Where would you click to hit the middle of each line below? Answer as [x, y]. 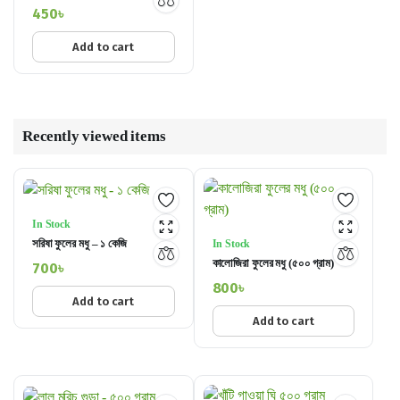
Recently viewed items [94, 137]
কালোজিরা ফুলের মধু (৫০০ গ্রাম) [273, 263]
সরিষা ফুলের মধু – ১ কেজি [79, 243]
